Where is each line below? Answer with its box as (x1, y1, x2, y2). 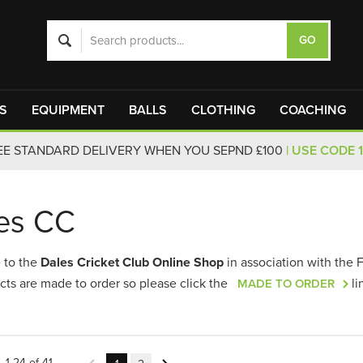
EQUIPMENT (31, 102, 105, 118)
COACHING (279, 102, 346, 118)
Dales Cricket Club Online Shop (41, 254, 224, 271)
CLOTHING (190, 102, 255, 118)
